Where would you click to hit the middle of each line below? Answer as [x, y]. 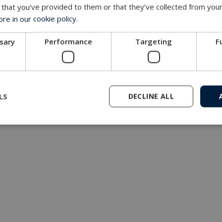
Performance [68, 41]
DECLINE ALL [151, 96]
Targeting [154, 41]
